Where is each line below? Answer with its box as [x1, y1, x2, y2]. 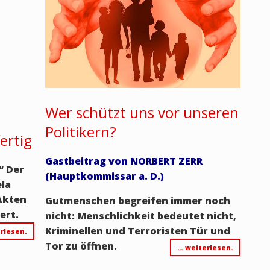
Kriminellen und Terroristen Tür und [45, 224, 230, 238]
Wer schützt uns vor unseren [45, 102, 239, 123]
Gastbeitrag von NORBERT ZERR [45, 154, 202, 168]
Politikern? [45, 122, 116, 142]
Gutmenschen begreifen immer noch [45, 194, 230, 208]
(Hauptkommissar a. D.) [45, 169, 164, 183]
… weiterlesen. [177, 243, 233, 253]
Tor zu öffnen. [45, 239, 117, 253]
